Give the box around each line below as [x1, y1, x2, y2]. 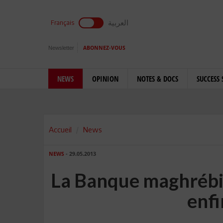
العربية [108, 18, 128, 27]
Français [51, 19, 74, 26]
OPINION [92, 74, 118, 84]
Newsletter [48, 45, 74, 51]
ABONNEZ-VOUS [83, 45, 125, 51]
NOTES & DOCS [137, 74, 178, 84]
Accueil [49, 125, 72, 134]
